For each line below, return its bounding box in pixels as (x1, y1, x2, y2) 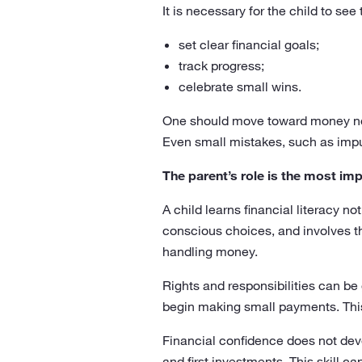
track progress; (178, 57, 264, 74)
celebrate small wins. (178, 78, 301, 95)
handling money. (162, 243, 258, 259)
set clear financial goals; (178, 36, 319, 53)
